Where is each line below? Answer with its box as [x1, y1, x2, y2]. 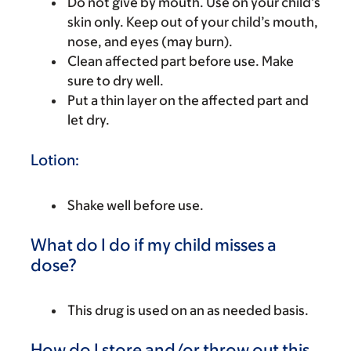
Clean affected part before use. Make [67, 52, 294, 69]
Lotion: [31, 150, 79, 168]
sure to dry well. [67, 72, 164, 89]
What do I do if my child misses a [31, 234, 277, 255]
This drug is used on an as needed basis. [67, 302, 309, 318]
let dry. [67, 111, 110, 128]
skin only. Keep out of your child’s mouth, [67, 13, 318, 30]
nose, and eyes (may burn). [67, 33, 233, 49]
